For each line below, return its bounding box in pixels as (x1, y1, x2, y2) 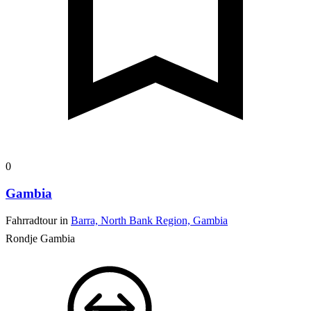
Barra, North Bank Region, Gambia (71, 214, 228, 226)
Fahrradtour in (6, 214, 71, 226)
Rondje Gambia (6, 232, 75, 244)
